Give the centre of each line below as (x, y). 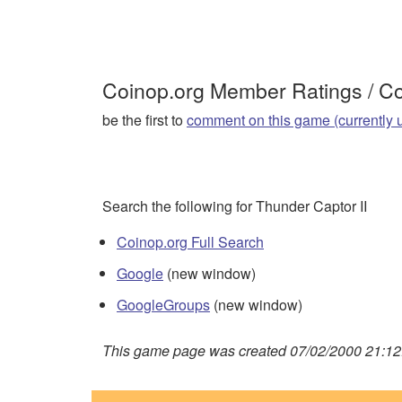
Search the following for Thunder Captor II (235, 205)
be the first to (144, 119)
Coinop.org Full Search (190, 241)
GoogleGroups (163, 305)
